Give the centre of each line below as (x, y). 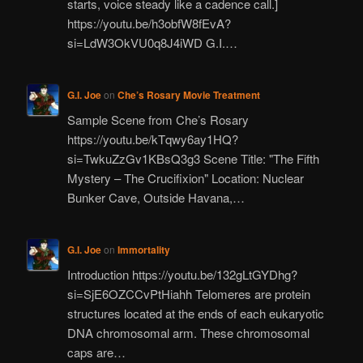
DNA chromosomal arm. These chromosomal (188, 332)
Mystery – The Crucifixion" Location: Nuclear (185, 177)
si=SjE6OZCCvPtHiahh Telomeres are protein (188, 293)
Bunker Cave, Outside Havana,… (156, 197)
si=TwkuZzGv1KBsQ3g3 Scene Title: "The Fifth (193, 158)
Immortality (143, 250)
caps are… (96, 352)
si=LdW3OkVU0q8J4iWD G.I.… (152, 42)
